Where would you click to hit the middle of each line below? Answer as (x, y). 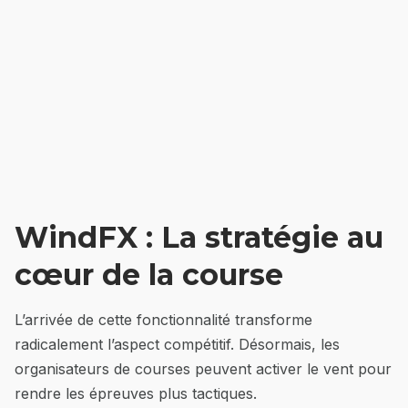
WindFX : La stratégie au (199, 238)
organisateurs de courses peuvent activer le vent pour (203, 369)
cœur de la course (149, 275)
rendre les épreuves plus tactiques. (136, 394)
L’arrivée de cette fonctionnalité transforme (163, 320)
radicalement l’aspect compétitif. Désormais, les (177, 345)
